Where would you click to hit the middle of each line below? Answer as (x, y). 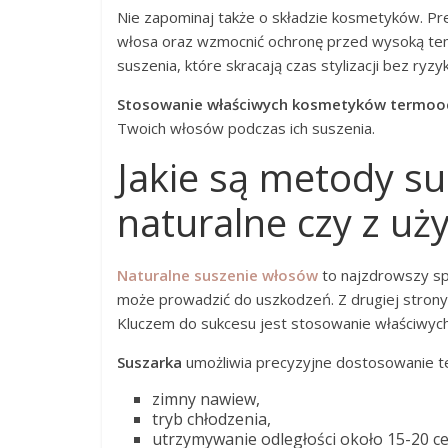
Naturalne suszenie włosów (217, 275)
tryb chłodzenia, (211, 419)
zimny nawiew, (206, 399)
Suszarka (149, 362)
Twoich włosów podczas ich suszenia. (246, 128)
